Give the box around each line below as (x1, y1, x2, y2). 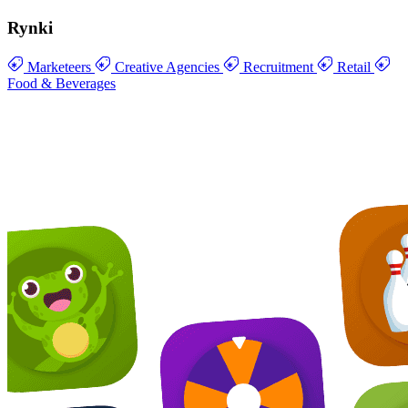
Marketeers (24, 58, 95, 75)
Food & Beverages (7, 75, 116, 91)
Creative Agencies (111, 58, 223, 75)
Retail (333, 58, 374, 75)
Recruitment (240, 58, 317, 75)
